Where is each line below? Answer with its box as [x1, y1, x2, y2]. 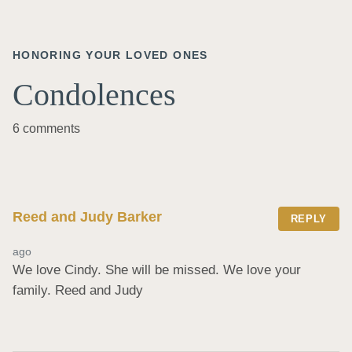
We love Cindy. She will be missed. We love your [13, 262, 301, 278]
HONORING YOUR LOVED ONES [13, 49, 208, 61]
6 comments [13, 121, 80, 135]
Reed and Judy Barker [13, 208, 162, 225]
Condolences [13, 76, 176, 112]
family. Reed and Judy [13, 283, 143, 299]
